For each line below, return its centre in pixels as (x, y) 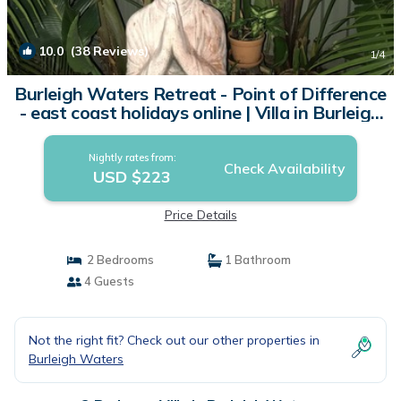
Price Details (200, 215)
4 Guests (107, 281)
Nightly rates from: (132, 158)
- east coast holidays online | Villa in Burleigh (200, 112)
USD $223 (132, 177)
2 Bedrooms (117, 260)
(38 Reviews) (106, 51)
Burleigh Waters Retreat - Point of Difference (200, 94)
